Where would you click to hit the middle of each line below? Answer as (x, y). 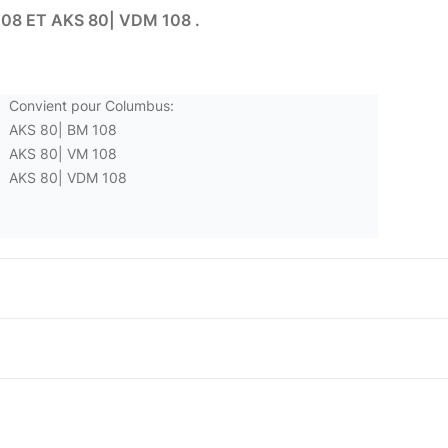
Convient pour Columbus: (92, 106)
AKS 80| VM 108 (63, 154)
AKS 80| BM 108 (63, 130)
